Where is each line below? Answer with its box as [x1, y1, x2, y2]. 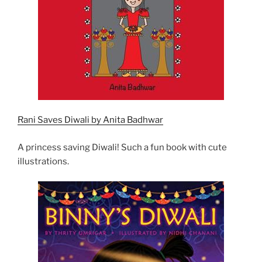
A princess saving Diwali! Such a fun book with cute [18, 142, 227, 153]
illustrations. [18, 156, 71, 167]
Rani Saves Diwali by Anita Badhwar [18, 115, 163, 126]
